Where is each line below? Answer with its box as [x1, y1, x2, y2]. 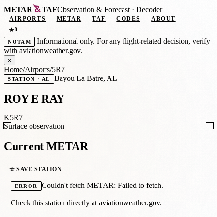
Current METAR [4, 140, 88, 153]
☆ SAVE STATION [9, 165, 62, 172]
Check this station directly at [11, 199, 99, 207]
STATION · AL [8, 76, 50, 82]
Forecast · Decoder [102, 5, 162, 14]
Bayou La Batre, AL [54, 74, 117, 82]
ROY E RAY [4, 92, 64, 105]
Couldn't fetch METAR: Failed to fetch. [41, 181, 163, 190]
